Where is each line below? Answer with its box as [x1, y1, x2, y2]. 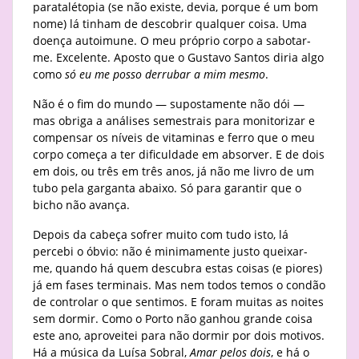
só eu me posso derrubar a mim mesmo [65, 67, 265, 83]
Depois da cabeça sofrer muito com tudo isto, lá [33, 227, 288, 243]
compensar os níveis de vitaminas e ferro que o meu [33, 130, 315, 146]
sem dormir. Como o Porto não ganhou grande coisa [33, 311, 313, 327]
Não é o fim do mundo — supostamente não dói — [33, 96, 305, 112]
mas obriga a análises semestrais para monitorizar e [33, 113, 315, 129]
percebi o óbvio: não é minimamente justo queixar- [33, 244, 308, 260]
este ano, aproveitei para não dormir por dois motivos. [33, 328, 325, 344]
